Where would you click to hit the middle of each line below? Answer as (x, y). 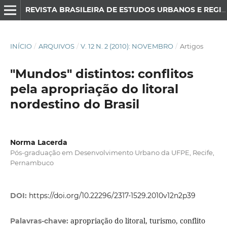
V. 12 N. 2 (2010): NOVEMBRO (127, 46)
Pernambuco (32, 162)
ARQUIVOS (56, 46)
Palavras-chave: (40, 221)
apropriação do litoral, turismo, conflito (138, 221)
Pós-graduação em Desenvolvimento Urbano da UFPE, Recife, (112, 152)
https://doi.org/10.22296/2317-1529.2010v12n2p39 (112, 196)
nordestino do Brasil (74, 104)
